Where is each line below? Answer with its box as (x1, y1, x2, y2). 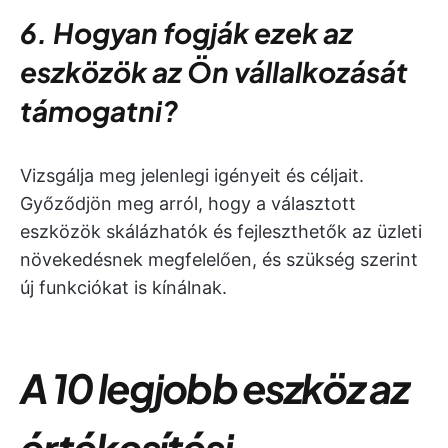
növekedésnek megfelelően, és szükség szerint (20, 249, 418, 270)
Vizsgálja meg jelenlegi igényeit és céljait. (20, 165, 364, 186)
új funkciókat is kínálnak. (20, 277, 227, 298)
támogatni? (20, 93, 178, 128)
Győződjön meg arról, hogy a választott (20, 193, 356, 214)
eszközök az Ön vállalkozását (20, 54, 408, 89)
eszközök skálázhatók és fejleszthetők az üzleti (20, 221, 422, 242)
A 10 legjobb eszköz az (20, 362, 409, 413)
